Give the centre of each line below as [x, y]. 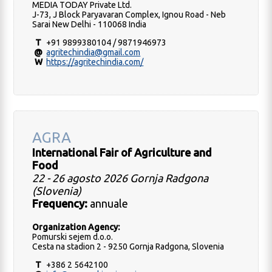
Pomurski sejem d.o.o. [73, 237]
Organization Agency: [76, 227]
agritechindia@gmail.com [93, 53]
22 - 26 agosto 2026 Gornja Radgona [121, 178]
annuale [108, 204]
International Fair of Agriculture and [122, 153]
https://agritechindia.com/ [95, 62]
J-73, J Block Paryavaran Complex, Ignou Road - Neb [129, 15]
